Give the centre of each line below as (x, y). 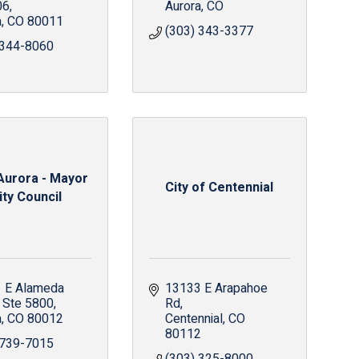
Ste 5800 (28, 304)
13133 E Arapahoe (216, 288)
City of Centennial (220, 188)
